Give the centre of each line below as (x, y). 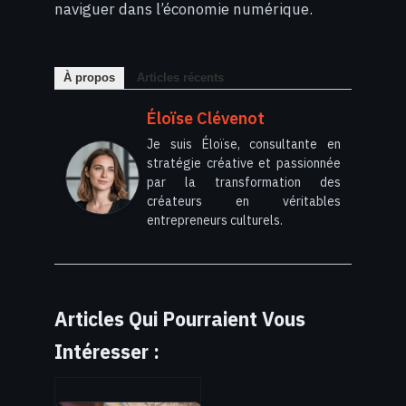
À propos (89, 78)
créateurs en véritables (244, 202)
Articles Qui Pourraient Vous (180, 319)
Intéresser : (107, 352)
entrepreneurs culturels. (215, 221)
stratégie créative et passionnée (244, 164)
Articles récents (180, 78)
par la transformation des (244, 183)
